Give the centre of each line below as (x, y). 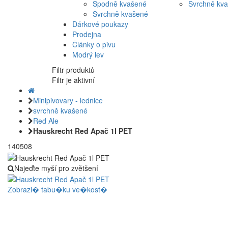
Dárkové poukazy (100, 24)
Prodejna (87, 34)
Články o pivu (94, 45)
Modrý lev (88, 55)
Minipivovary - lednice (68, 101)
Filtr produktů (73, 70)
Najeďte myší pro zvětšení (56, 168)
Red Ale (46, 121)
